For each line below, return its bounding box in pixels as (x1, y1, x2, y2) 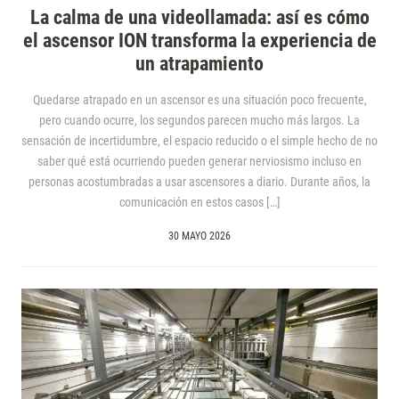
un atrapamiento (135, 53, 264, 76)
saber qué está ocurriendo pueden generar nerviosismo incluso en (37, 154, 362, 169)
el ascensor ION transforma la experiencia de (22, 29, 377, 53)
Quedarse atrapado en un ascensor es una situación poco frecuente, (32, 93, 367, 108)
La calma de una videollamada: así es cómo (29, 6, 370, 29)
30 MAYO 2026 (168, 230, 231, 243)
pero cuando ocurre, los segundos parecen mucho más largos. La (39, 113, 360, 128)
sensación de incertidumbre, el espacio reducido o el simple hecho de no (21, 134, 378, 149)
